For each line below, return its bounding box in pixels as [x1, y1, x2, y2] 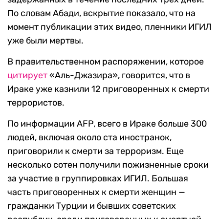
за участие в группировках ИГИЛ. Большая [7, 173, 188, 184]
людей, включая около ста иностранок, [7, 132, 172, 143]
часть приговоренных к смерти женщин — [7, 187, 185, 198]
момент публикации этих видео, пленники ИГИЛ [7, 22, 212, 33]
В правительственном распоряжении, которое [7, 56, 204, 67]
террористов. [7, 97, 65, 109]
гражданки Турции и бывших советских [7, 200, 176, 212]
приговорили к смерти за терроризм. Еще [7, 146, 184, 157]
